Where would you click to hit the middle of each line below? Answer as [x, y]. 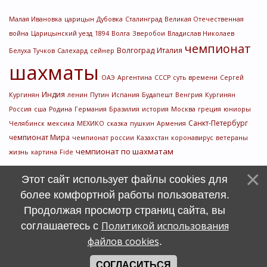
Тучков [44, 51]
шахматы [54, 72]
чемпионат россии [103, 138]
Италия [170, 50]
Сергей [232, 77]
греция [209, 109]
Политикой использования [165, 226]
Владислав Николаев [201, 33]
